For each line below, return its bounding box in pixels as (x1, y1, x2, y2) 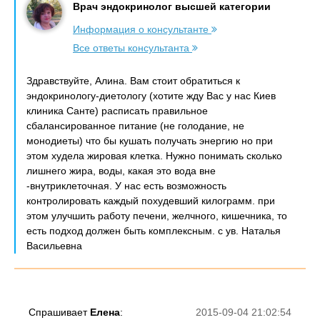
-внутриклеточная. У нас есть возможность (26, 180, 226, 191)
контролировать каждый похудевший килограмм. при (26, 195, 275, 206)
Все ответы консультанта (73, 42, 192, 54)
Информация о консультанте (73, 24, 211, 35)
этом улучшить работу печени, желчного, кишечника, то (26, 210, 287, 221)
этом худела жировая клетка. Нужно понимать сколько (26, 150, 282, 161)
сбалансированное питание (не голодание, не (26, 120, 244, 131)
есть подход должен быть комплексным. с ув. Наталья (26, 225, 281, 236)
